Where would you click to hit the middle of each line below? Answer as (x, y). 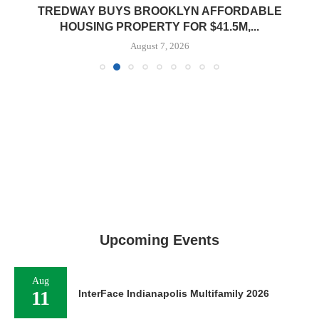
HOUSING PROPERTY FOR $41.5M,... (159, 27)
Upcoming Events (159, 240)
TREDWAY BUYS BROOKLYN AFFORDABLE (159, 11)
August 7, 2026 (159, 46)
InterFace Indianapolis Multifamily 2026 (174, 293)
